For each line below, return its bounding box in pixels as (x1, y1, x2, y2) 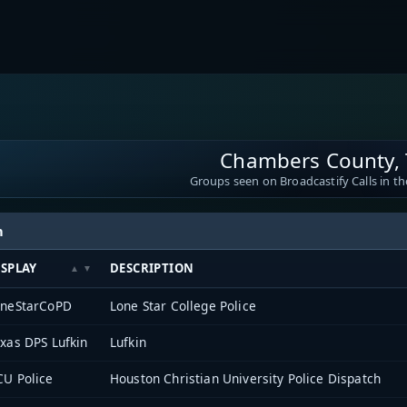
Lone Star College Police (110, 296, 256, 314)
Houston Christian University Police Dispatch (110, 369, 382, 387)
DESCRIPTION (110, 259, 194, 276)
